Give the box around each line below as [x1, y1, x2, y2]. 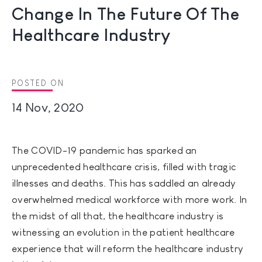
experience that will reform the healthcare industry [12, 243, 243, 255]
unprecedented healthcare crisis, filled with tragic [12, 161, 236, 173]
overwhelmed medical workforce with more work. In [12, 194, 247, 206]
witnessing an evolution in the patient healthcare [12, 227, 235, 239]
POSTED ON [12, 78, 64, 88]
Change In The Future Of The [12, 4, 240, 23]
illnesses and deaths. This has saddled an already [12, 178, 236, 189]
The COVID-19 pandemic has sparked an [12, 145, 197, 157]
